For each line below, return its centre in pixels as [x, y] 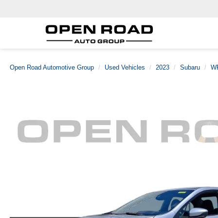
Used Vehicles [125, 67]
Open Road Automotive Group [52, 67]
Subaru [190, 67]
